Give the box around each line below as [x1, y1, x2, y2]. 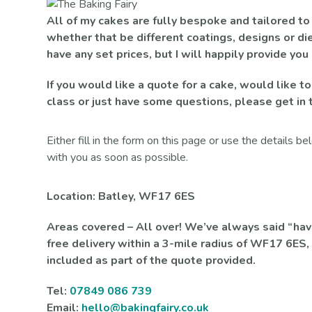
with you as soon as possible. [47, 150, 189, 165]
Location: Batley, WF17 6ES [47, 189, 196, 204]
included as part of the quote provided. [47, 253, 256, 268]
